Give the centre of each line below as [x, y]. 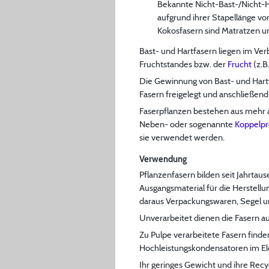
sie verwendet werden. [182, 137]
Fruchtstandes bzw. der [183, 64]
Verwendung [163, 159]
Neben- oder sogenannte [187, 124]
